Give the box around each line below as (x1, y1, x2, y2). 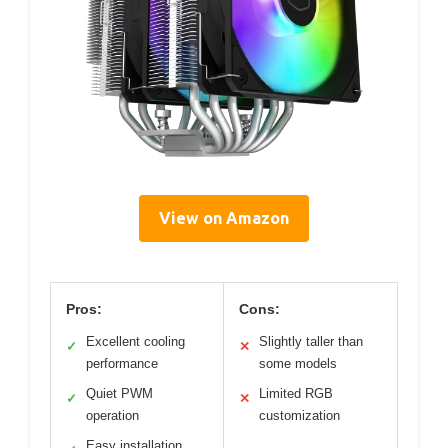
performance (86, 356, 158, 372)
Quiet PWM (86, 386, 153, 402)
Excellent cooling (86, 334, 185, 350)
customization (259, 408, 340, 424)
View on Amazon (159, 209, 289, 228)
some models (259, 356, 337, 372)
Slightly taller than (259, 334, 363, 350)
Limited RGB (259, 386, 333, 402)
